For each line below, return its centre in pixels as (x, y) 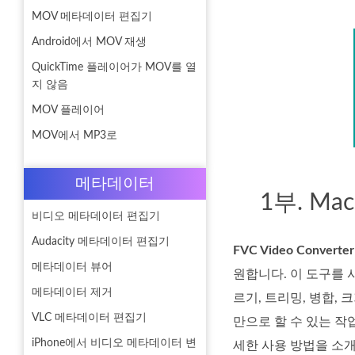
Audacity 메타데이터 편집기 (101, 242)
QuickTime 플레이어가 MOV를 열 (114, 67)
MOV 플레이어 (68, 110)
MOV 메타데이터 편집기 (92, 17)
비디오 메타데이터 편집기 (96, 216)
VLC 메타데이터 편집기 (89, 318)
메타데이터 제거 (72, 292)
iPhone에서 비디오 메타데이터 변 (114, 343)
